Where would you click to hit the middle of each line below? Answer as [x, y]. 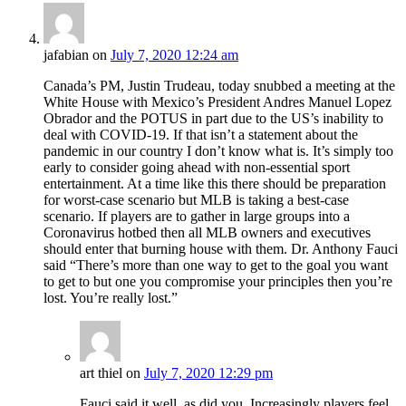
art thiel [101, 373]
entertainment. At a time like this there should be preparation [215, 184]
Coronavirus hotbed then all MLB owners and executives [207, 233]
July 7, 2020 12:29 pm [208, 373]
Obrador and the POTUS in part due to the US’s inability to [213, 119]
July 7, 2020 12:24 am [174, 55]
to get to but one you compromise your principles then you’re [218, 282]
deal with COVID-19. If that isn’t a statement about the [201, 135]
